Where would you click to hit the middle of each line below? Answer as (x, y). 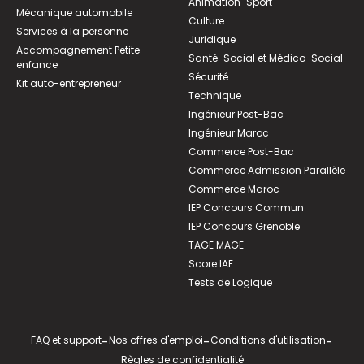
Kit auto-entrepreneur (69, 84)
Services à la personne (72, 32)
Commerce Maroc (234, 189)
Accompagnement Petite (78, 50)
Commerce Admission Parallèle (267, 171)
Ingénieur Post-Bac (236, 115)
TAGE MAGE (216, 245)
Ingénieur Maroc (229, 133)
